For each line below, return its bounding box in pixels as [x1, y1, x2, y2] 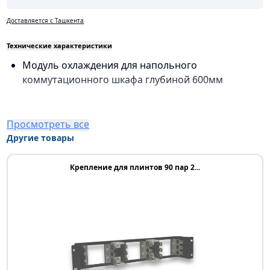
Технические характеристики [7, 41, 113, 50]
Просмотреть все [7, 118, 90, 131]
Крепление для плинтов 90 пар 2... [70, 162, 200, 172]
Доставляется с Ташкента [7, 16, 84, 25]
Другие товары [7, 132, 75, 143]
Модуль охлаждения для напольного [22, 58, 198, 72]
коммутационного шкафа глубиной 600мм [22, 73, 224, 86]
